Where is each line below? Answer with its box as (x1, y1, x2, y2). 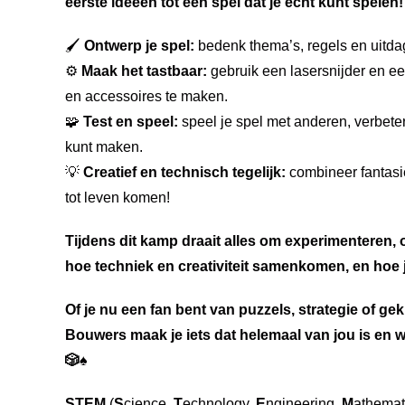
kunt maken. (65, 139, 143, 155)
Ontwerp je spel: (84, 38, 194, 54)
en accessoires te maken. (65, 89, 228, 105)
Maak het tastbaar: (81, 63, 207, 80)
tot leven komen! (65, 190, 170, 206)
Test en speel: (83, 114, 178, 130)
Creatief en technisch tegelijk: (83, 165, 286, 181)
